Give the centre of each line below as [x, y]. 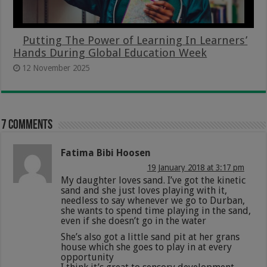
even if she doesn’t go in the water [134, 221]
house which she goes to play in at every [147, 247]
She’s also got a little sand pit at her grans [150, 237]
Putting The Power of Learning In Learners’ [135, 40]
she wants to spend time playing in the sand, [156, 210]
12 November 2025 [56, 68]
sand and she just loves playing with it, [144, 190]
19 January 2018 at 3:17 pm [195, 167]
